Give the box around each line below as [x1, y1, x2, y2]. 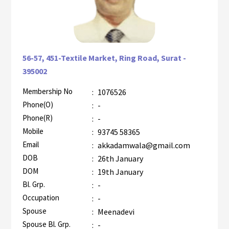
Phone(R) [22, 112, 53, 123]
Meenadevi [96, 206, 134, 217]
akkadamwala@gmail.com [96, 140, 190, 150]
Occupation [22, 192, 59, 202]
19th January [96, 166, 143, 177]
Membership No [22, 86, 73, 96]
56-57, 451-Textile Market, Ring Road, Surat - [22, 52, 186, 63]
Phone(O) [22, 99, 53, 109]
